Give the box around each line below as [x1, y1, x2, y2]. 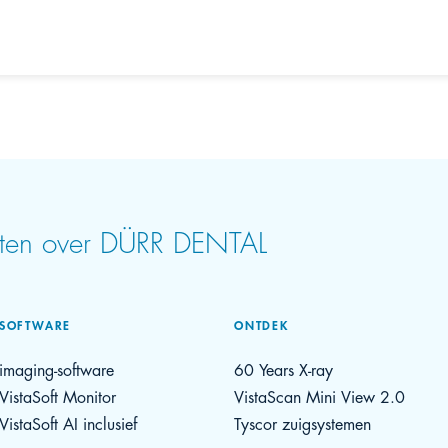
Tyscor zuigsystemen [233, 410, 371, 435]
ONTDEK [233, 315, 289, 334]
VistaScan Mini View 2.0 [233, 383, 405, 408]
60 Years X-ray [233, 356, 333, 381]
